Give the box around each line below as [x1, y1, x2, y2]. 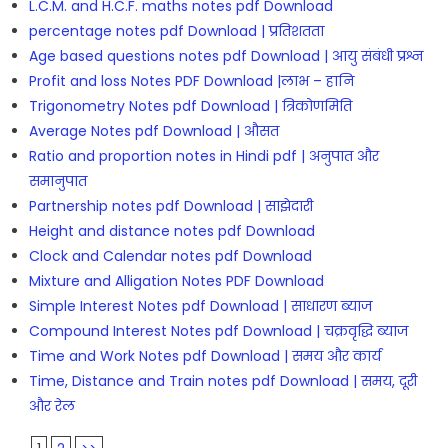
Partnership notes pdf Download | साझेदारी [28, 195, 313, 216]
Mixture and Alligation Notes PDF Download [28, 270, 324, 291]
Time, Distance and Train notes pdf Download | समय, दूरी [28, 370, 417, 391]
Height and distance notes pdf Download [28, 220, 315, 241]
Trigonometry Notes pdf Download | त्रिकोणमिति [28, 95, 352, 116]
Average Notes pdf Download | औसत [28, 120, 279, 141]
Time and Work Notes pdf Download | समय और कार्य [28, 345, 381, 366]
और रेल [28, 395, 75, 416]
